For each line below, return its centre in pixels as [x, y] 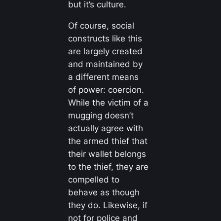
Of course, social [101, 26]
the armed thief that [108, 141]
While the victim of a [108, 103]
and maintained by [105, 64]
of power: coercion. [106, 90]
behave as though [104, 193]
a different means [103, 77]
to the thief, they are [108, 167]
